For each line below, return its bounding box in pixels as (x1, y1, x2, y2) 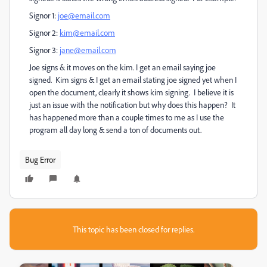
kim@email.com (60, 27, 115, 38)
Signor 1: (29, 10, 58, 20)
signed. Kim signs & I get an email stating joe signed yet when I (29, 74, 237, 85)
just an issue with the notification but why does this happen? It (29, 100, 235, 110)
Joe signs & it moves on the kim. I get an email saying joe (29, 62, 216, 72)
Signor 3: (29, 45, 60, 55)
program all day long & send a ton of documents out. (29, 125, 201, 135)
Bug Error (25, 154, 55, 164)
